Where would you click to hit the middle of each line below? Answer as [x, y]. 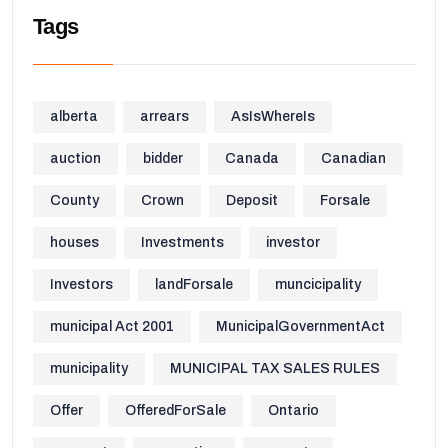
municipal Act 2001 [112, 326]
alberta [74, 116]
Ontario [293, 410]
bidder [163, 158]
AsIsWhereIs [273, 116]
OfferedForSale [175, 410]
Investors [81, 284]
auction [75, 158]
